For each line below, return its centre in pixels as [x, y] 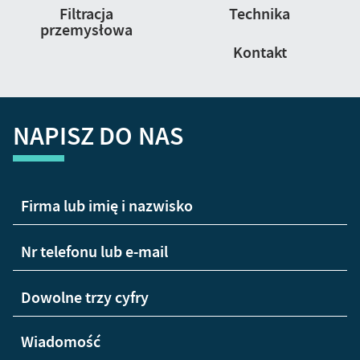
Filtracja [86, 14]
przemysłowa [86, 30]
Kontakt [260, 53]
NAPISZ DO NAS [98, 136]
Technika [260, 14]
